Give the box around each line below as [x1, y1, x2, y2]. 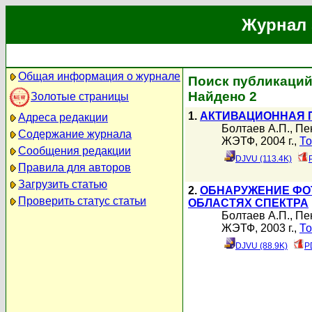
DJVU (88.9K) [235, 241, 288, 251]
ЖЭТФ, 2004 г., [221, 135, 299, 147]
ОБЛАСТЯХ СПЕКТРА [188, 197, 309, 209]
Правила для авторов [18, 162, 131, 173]
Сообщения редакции [18, 145, 131, 157]
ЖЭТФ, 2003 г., [221, 222, 299, 234]
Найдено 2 [188, 89, 257, 104]
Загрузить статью [18, 178, 107, 190]
